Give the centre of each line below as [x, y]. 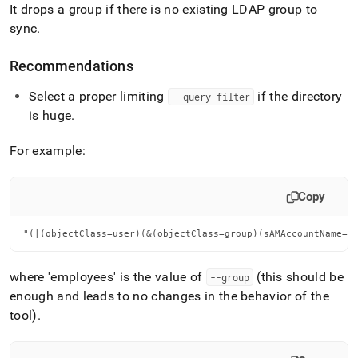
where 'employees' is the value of [108, 277]
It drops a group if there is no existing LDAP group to [164, 9]
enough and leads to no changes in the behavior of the [169, 296]
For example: [48, 151]
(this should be [298, 277]
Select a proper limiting [98, 96]
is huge [50, 115]
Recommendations [72, 66]
